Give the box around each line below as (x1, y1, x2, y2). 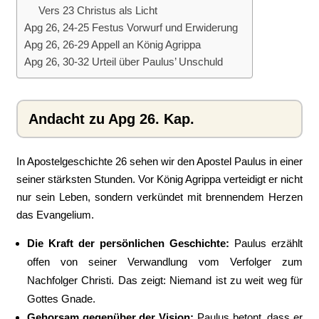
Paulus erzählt (229, 237, 303, 249)
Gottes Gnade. (26, 293, 95, 305)
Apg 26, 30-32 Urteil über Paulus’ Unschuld (23, 56, 223, 68)
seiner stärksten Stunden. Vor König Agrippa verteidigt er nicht (16, 173, 303, 185)
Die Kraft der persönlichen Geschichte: (26, 237, 230, 249)
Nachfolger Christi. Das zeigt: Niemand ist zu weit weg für (26, 274, 303, 286)
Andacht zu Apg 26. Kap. (28, 111, 194, 127)
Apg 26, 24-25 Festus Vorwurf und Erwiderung (23, 21, 238, 33)
